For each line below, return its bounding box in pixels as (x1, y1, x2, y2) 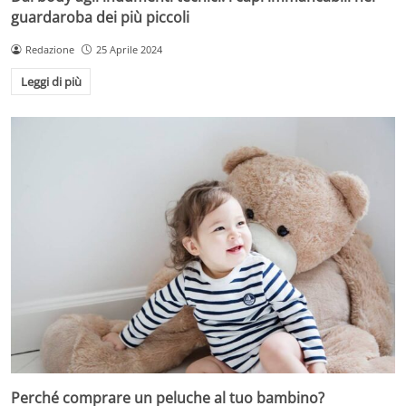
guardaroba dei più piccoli (11, 6, 189, 27)
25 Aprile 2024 (95, 42, 162, 56)
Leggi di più (20, 73, 82, 91)
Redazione (24, 42, 74, 56)
